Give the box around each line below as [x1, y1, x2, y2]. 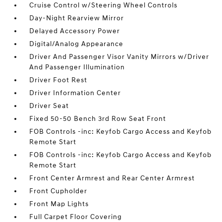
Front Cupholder [29, 187, 88, 195]
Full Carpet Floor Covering [29, 213, 122, 221]
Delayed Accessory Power [29, 27, 120, 35]
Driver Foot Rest [29, 76, 88, 84]
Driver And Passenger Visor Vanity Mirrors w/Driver [29, 53, 210, 61]
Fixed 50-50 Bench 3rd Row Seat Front [29, 114, 166, 123]
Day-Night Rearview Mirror [29, 14, 124, 22]
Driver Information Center [29, 89, 121, 97]
